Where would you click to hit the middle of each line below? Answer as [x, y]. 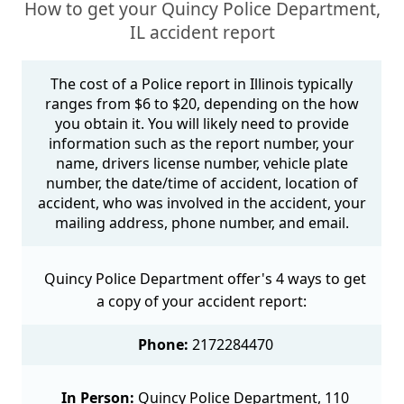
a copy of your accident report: [202, 302]
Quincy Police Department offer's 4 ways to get [206, 279]
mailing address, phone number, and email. [202, 223]
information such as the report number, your [202, 144]
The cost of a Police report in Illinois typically [202, 84]
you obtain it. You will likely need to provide [202, 124]
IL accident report [202, 32]
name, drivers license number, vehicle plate [202, 164]
